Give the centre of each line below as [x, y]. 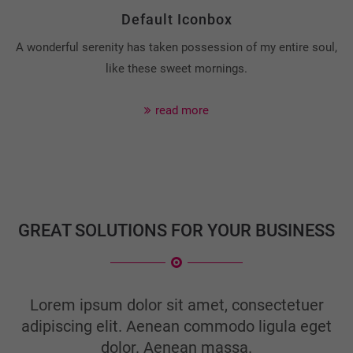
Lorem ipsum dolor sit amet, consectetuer [176, 305]
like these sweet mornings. [176, 69]
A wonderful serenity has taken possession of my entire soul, [176, 47]
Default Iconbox [176, 19]
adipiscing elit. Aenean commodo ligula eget [176, 326]
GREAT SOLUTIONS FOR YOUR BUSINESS [176, 230]
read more [182, 110]
